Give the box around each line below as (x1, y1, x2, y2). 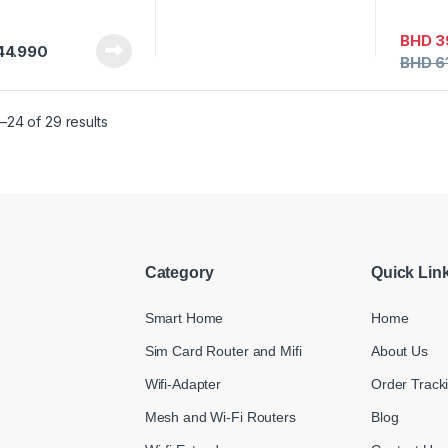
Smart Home (144, 310, 224, 327)
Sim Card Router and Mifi (144, 343, 302, 360)
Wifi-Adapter (144, 376, 222, 393)
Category (144, 263, 214, 281)
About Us (371, 343, 428, 360)
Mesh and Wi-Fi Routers (144, 409, 296, 426)
